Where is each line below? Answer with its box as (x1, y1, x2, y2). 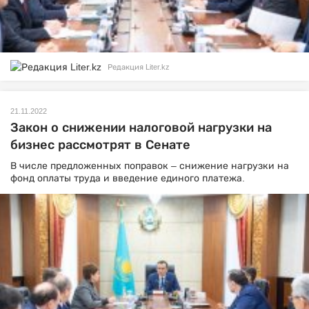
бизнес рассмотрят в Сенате (10, 137, 190, 152)
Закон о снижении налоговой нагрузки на (10, 120, 272, 134)
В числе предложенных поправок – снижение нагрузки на (10, 159, 289, 171)
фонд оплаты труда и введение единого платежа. (10, 172, 245, 183)
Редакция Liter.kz (108, 62, 170, 71)
